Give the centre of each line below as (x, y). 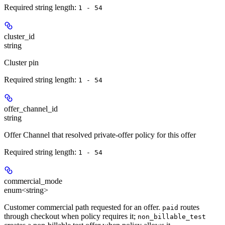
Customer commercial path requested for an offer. (83, 207)
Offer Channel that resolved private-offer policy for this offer (100, 135)
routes (189, 207)
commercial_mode (33, 181)
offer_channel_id (31, 108)
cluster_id (19, 36)
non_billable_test (172, 216)
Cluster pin (21, 62)
